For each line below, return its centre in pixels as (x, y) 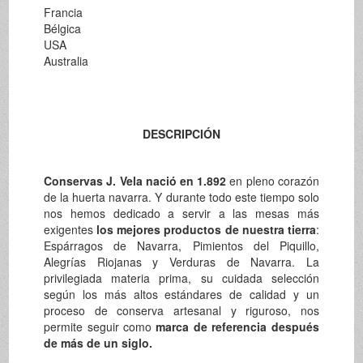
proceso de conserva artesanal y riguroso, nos (181, 311)
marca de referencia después (237, 327)
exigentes (70, 230)
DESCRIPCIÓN (181, 134)
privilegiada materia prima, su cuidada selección (181, 278)
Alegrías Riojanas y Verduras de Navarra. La (181, 262)
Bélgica (63, 29)
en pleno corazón (273, 181)
